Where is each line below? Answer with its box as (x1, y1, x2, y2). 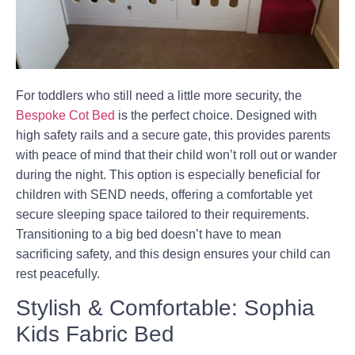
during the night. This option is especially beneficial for (16, 168, 320, 182)
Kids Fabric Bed (16, 322, 174, 347)
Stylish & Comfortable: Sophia (16, 296, 315, 321)
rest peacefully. (16, 267, 100, 281)
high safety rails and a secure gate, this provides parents (16, 128, 330, 143)
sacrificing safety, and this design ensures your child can (16, 247, 330, 261)
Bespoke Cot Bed (16, 109, 115, 123)
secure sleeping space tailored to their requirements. (16, 208, 309, 222)
